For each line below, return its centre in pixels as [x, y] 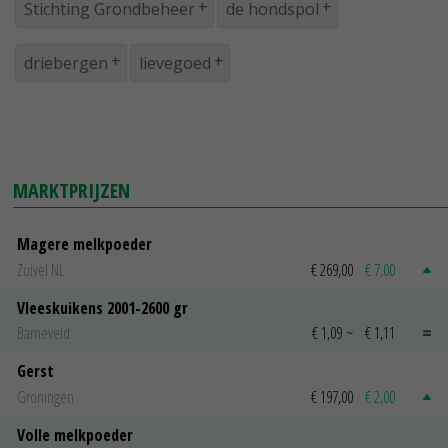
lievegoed [175, 63]
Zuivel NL [40, 269]
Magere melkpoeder [84, 244]
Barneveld [43, 333]
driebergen [66, 63]
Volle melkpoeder [75, 434]
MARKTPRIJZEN [72, 190]
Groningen [45, 396]
